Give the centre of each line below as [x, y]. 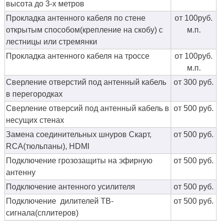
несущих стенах [35, 120]
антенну [21, 173]
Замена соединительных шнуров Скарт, [79, 135]
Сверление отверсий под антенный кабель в [88, 109]
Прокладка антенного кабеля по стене [76, 18]
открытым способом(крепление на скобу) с [84, 30]
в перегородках [34, 94]
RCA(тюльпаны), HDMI [48, 147]
